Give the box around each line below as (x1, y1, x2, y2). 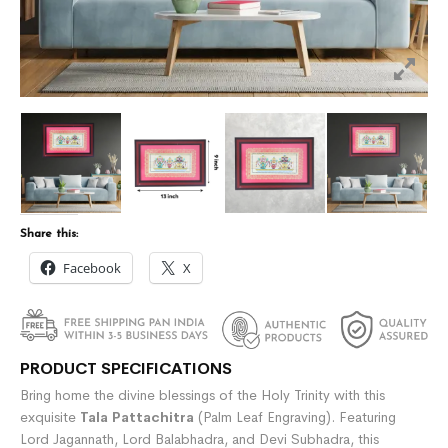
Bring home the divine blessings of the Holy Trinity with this (20, 385, 386, 404)
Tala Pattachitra (80, 407, 195, 426)
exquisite (20, 407, 81, 426)
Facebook (63, 259, 122, 277)
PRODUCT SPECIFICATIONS (20, 357, 233, 379)
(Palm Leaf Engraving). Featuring (194, 407, 397, 426)
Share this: (20, 228, 79, 240)
